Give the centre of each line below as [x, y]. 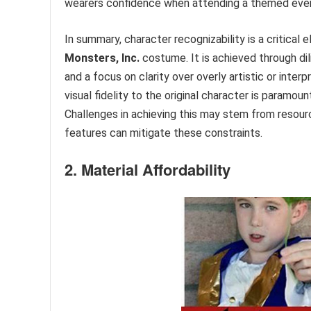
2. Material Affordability [148, 169]
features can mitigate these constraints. [163, 133]
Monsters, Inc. [102, 58]
